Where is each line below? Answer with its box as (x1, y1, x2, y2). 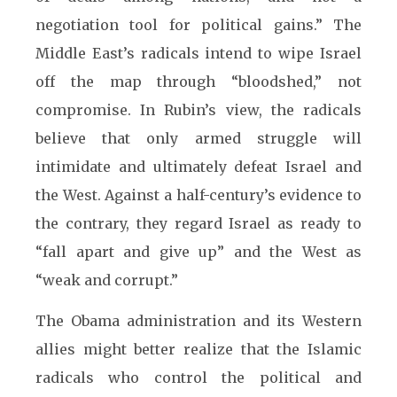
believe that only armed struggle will (35, 129, 362, 147)
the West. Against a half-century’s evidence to (35, 186, 362, 204)
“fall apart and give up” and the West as (35, 243, 362, 261)
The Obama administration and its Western (35, 312, 362, 330)
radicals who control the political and (35, 369, 362, 386)
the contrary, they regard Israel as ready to (35, 214, 362, 232)
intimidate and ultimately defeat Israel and (35, 158, 362, 175)
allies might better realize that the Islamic (35, 340, 362, 358)
